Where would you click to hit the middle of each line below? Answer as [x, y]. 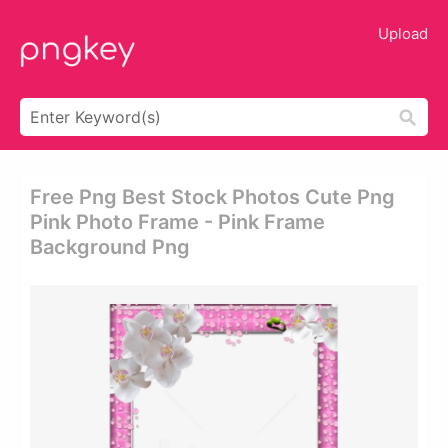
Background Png [110, 247]
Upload [403, 33]
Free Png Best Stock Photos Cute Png [212, 197]
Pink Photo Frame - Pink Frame [177, 222]
